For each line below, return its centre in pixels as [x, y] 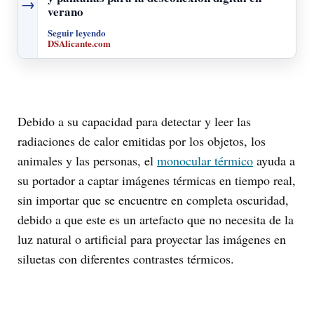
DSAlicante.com [79, 43]
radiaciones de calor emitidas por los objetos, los [142, 141]
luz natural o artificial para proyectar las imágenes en [152, 239]
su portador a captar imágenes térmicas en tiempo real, [157, 180]
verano [66, 12]
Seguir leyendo [77, 33]
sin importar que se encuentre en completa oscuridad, [153, 199]
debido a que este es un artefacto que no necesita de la [156, 219]
